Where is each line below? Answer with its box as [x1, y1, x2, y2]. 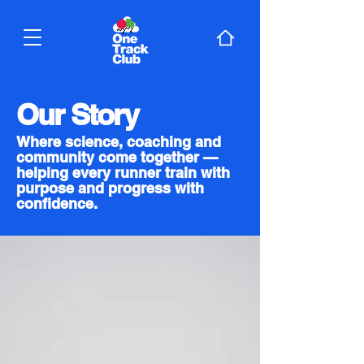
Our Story [16, 97, 138, 132]
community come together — [16, 149, 218, 166]
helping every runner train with [16, 164, 230, 181]
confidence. [16, 195, 97, 212]
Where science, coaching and [16, 133, 221, 150]
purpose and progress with [16, 180, 204, 197]
